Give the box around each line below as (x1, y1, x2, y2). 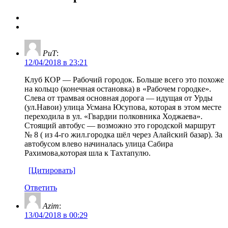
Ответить (24, 183, 57, 192)
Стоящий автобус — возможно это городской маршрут (24, 121, 215, 130)
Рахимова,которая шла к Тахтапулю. (24, 148, 151, 157)
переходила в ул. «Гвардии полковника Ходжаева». (24, 111, 203, 121)
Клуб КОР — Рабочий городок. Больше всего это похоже (24, 75, 224, 84)
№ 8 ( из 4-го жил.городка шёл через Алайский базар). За (24, 130, 222, 139)
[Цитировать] (28, 165, 75, 175)
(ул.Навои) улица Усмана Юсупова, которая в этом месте (24, 102, 221, 111)
